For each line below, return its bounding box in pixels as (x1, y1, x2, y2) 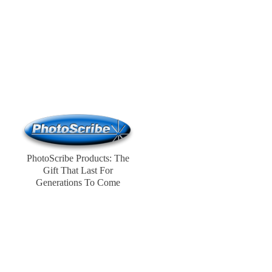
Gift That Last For (43, 165, 114, 175)
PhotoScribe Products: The (27, 152, 130, 163)
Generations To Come (36, 177, 121, 188)
